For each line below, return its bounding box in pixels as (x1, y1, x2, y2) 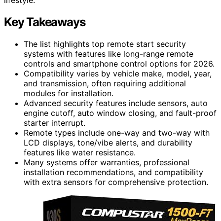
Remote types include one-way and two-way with (24, 127, 210, 138)
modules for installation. (24, 88, 113, 98)
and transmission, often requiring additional (24, 78, 186, 88)
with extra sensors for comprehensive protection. (24, 177, 208, 187)
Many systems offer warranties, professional (24, 157, 189, 167)
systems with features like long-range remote (24, 48, 193, 59)
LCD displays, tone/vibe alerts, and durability (24, 137, 192, 147)
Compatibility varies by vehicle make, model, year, (24, 68, 212, 78)
